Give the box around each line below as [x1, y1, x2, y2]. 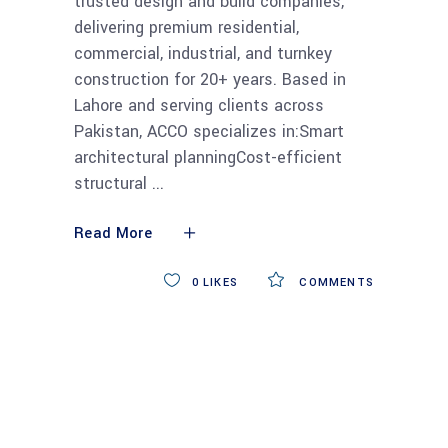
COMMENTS [295, 274, 374, 290]
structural [74, 171, 152, 195]
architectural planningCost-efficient [74, 145, 342, 169]
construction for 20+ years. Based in [74, 67, 346, 91]
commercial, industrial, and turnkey [74, 41, 332, 65]
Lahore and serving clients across [74, 93, 324, 117]
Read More [74, 222, 152, 244]
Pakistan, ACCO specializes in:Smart [74, 119, 344, 143]
